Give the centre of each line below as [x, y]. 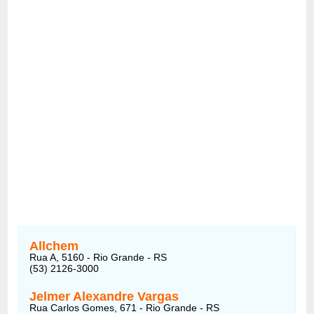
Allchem [54, 246]
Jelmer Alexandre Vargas [104, 296]
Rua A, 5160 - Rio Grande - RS [98, 257]
